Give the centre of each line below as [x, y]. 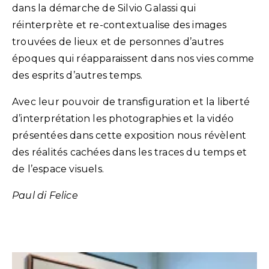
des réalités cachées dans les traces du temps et [130, 152]
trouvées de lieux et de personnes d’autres [118, 41]
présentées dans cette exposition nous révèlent [129, 135]
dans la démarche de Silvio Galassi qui [104, 8]
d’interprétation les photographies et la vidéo [123, 118]
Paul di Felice [45, 195]
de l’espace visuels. [58, 169]
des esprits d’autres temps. [77, 75]
